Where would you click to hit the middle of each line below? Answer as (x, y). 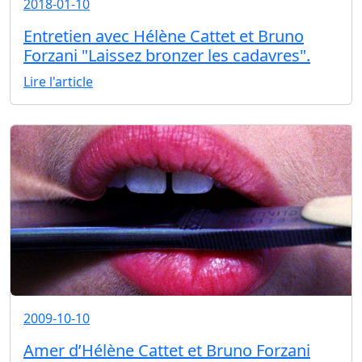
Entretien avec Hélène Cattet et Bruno (164, 36)
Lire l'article (58, 81)
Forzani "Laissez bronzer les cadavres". (167, 55)
